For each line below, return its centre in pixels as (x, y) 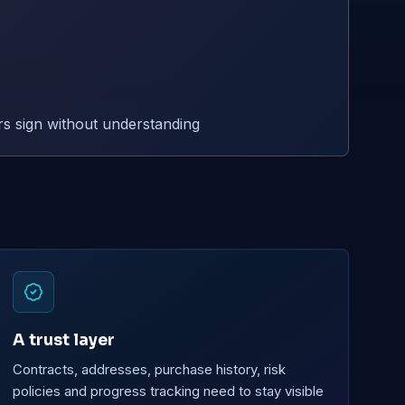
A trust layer (63, 340)
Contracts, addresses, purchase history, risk (149, 370)
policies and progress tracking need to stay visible (168, 391)
